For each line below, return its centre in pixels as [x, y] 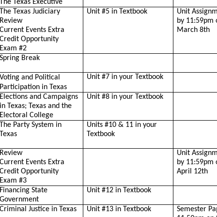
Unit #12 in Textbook [119, 190]
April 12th [193, 171]
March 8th [194, 30]
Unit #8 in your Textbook [125, 97]
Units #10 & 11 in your [122, 125]
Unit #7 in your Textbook [125, 77]
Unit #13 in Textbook [119, 209]
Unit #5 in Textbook [117, 12]
